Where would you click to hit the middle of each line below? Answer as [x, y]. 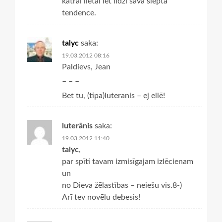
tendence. [79, 13]
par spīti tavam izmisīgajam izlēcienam [128, 161]
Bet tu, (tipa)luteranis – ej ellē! [113, 95]
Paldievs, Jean [86, 67]
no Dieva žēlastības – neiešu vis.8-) [122, 185]
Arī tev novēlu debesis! [101, 197]
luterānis [77, 126]
